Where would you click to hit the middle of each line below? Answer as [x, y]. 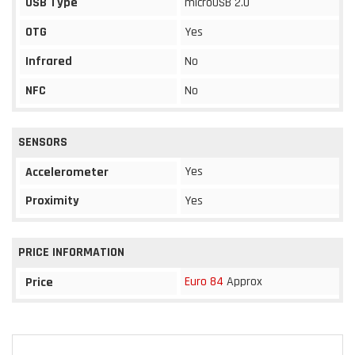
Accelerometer [67, 172]
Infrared [49, 61]
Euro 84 [204, 281]
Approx [243, 281]
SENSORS [43, 142]
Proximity [52, 200]
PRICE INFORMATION [71, 252]
